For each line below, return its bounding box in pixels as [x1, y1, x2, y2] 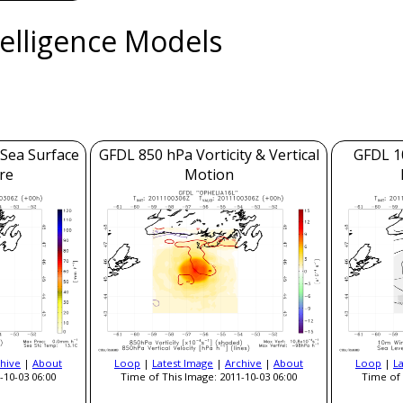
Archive [225, 355, 262, 370]
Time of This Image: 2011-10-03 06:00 [121, 369, 297, 383]
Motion [184, 165, 234, 185]
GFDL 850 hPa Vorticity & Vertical [98, 145, 319, 166]
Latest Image [152, 355, 213, 370]
